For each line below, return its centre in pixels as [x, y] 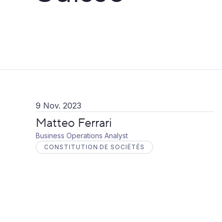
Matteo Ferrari [74, 123]
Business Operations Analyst [82, 136]
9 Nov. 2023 [58, 106]
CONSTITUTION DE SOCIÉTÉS [95, 147]
